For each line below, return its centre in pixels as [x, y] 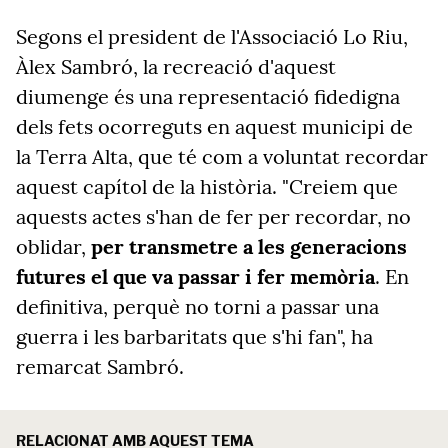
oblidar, [53, 246]
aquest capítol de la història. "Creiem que [207, 186]
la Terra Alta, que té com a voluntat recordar [222, 156]
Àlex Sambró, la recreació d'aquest [176, 66]
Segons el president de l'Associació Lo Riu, [212, 36]
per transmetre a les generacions [249, 246]
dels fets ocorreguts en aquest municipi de [214, 126]
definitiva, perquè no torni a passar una [197, 306]
